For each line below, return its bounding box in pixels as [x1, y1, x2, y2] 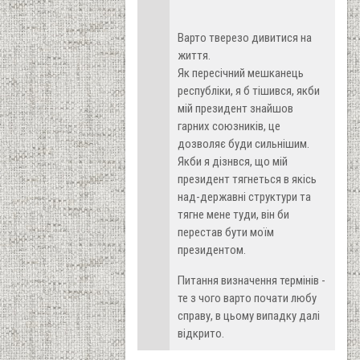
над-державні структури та [178, 189, 311, 204]
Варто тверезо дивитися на [178, 30, 312, 45]
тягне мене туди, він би [178, 207, 289, 222]
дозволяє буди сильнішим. [178, 136, 309, 151]
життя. [178, 47, 211, 63]
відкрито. [178, 325, 224, 341]
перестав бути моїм [178, 224, 274, 239]
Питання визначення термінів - [178, 272, 325, 288]
